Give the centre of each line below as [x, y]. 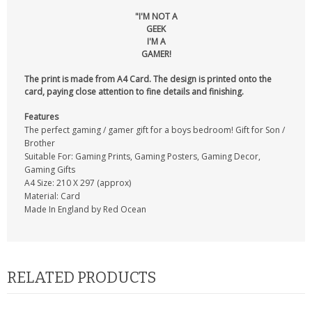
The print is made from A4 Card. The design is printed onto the [148, 79]
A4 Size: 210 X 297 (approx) [78, 183]
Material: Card [52, 196]
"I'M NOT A [156, 16]
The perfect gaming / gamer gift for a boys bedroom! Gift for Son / [155, 130]
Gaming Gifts [50, 170]
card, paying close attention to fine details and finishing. [134, 92]
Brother [40, 143]
